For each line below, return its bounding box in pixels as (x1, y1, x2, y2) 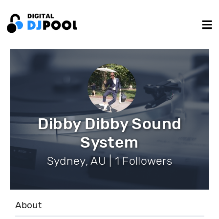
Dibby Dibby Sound (37, 114, 182, 133)
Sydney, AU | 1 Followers (46, 154, 173, 168)
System (80, 133, 139, 152)
